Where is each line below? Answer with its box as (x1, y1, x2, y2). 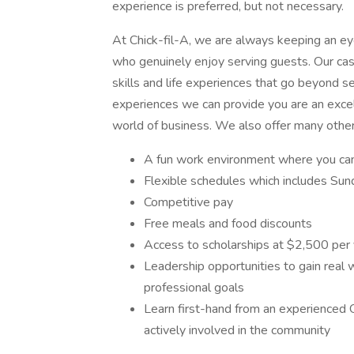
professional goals (144, 279, 244, 296)
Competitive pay (144, 194, 233, 211)
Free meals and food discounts (144, 215, 312, 232)
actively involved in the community (144, 322, 330, 339)
